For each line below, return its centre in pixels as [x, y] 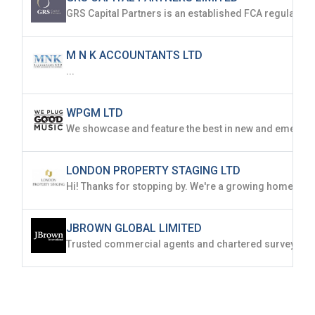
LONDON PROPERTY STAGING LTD [153, 171]
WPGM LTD [95, 113]
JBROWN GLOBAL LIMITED [134, 229]
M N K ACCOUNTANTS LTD [134, 56]
